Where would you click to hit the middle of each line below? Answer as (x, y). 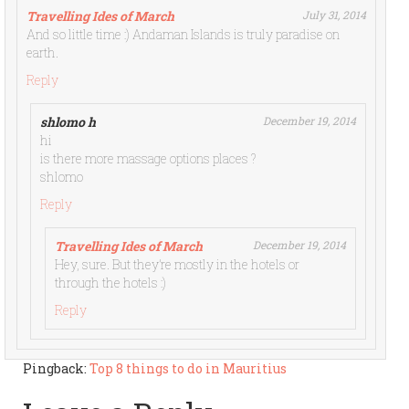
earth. (43, 53)
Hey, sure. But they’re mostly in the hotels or (177, 265)
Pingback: (56, 369)
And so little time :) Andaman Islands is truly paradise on (184, 35)
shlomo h (68, 122)
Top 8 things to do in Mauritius (188, 369)
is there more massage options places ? (148, 159)
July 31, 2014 (334, 15)
